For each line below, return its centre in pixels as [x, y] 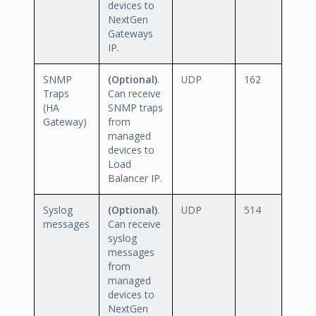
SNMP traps [135, 107]
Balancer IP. [135, 178]
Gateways [130, 33]
